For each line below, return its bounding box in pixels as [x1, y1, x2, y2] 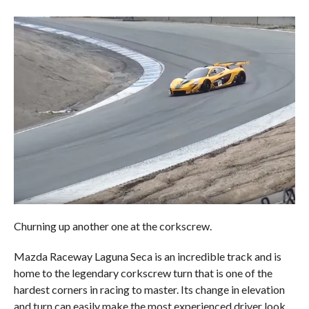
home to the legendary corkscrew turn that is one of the [13, 266, 272, 280]
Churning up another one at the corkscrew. [13, 219, 212, 233]
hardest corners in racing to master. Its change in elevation [13, 283, 285, 297]
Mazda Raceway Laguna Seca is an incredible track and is [13, 250, 281, 263]
